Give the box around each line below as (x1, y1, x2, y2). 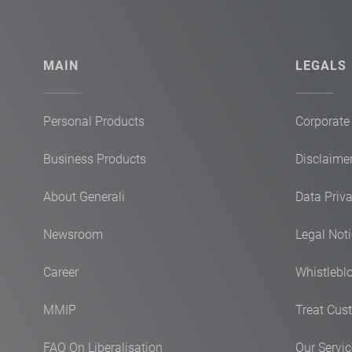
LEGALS (295, 58, 346, 73)
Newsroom (43, 227, 103, 242)
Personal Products (43, 114, 145, 129)
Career (43, 265, 79, 280)
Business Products (43, 152, 146, 167)
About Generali (43, 189, 125, 204)
